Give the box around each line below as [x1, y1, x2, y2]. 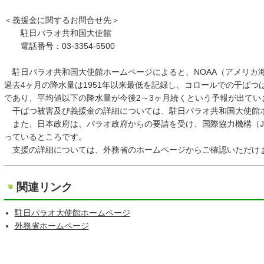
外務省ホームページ [14, 221, 89, 230]
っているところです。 [4, 132, 87, 141]
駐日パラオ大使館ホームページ [14, 208, 130, 217]
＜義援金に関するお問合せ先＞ [4, 15, 120, 25]
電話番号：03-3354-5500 [4, 41, 115, 51]
